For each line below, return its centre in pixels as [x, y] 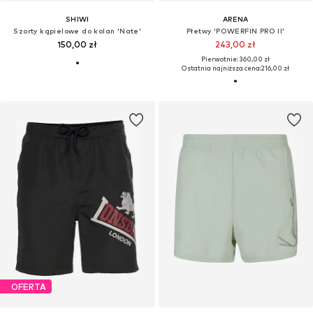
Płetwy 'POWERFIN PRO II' [235, 31]
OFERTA [29, 286]
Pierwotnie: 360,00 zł [236, 59]
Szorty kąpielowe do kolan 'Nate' [78, 31]
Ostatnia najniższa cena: [221, 68]
